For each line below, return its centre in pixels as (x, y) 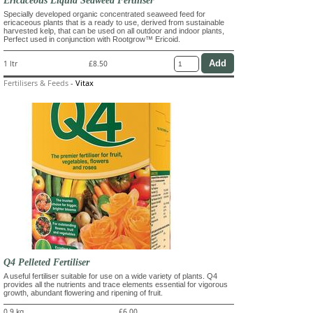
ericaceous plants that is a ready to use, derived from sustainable (114, 23)
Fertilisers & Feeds (36, 83)
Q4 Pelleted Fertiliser (46, 262)
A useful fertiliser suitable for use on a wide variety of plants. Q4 (110, 276)
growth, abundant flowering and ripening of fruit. (83, 293)
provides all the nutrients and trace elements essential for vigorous (116, 285)
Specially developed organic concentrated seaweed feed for (104, 14)
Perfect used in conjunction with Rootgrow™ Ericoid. (92, 39)
